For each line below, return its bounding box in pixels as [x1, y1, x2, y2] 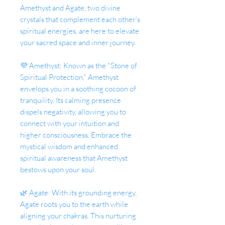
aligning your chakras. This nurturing [20, 211, 136, 220]
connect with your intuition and [20, 119, 119, 128]
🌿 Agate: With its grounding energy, [20, 188, 137, 197]
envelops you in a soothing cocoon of [20, 84, 136, 93]
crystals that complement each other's [20, 15, 140, 24]
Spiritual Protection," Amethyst [20, 72, 119, 82]
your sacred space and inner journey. [20, 38, 136, 47]
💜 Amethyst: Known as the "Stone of [20, 61, 137, 70]
